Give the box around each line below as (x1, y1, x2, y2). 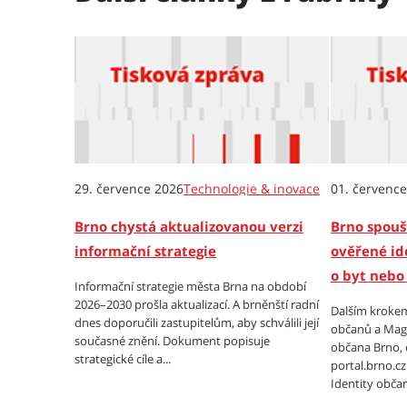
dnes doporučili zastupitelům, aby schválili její (74, 314, 319, 331)
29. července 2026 (74, 180, 184, 197)
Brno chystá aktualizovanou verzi (74, 217, 303, 235)
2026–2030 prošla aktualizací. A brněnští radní (74, 296, 319, 313)
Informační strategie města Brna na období (74, 278, 306, 294)
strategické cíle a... (74, 351, 171, 367)
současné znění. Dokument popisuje (74, 333, 270, 349)
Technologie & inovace (184, 180, 320, 197)
